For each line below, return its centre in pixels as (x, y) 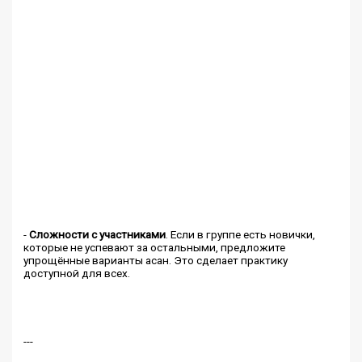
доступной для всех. (77, 273)
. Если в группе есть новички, (241, 234)
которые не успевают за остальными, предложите (155, 247)
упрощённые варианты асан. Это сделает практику (156, 260)
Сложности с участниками (98, 234)
